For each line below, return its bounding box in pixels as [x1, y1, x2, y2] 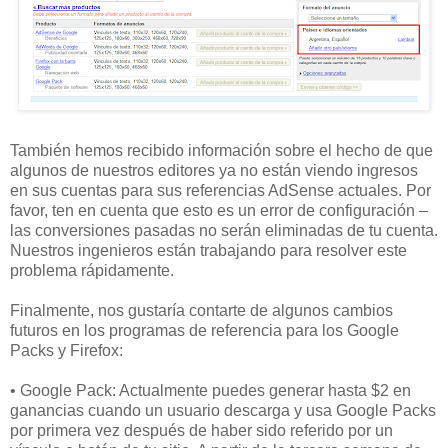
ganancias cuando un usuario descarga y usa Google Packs [10, 401, 436, 419]
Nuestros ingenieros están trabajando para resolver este [10, 241, 407, 259]
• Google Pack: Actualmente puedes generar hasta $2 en [10, 381, 411, 399]
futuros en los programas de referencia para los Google [10, 321, 399, 339]
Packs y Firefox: [10, 341, 123, 359]
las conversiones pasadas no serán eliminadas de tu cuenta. [10, 221, 438, 239]
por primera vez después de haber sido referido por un [10, 421, 393, 439]
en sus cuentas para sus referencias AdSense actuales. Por [10, 181, 431, 199]
